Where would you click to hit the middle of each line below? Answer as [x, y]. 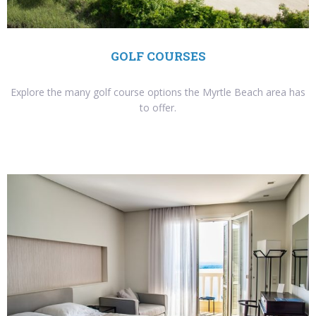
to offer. [158, 108]
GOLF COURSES [158, 56]
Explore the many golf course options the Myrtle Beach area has [158, 92]
